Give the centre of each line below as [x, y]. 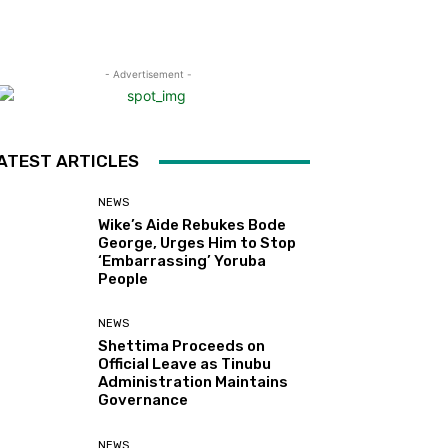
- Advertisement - [148, 74]
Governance [143, 400]
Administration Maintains [193, 382]
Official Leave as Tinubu [185, 364]
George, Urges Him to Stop [197, 243]
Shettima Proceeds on [182, 346]
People [123, 279]
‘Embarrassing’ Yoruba [182, 261]
